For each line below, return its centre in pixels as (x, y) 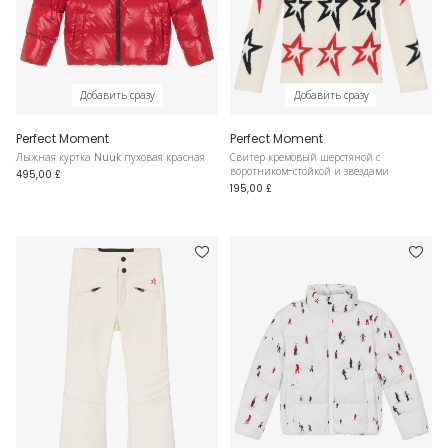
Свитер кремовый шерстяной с (305, 158)
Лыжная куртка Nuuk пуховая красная (110, 158)
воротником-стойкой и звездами (309, 172)
